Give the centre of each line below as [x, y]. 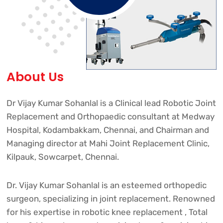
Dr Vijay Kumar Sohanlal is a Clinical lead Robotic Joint [111, 103]
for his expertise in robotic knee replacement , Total [107, 212]
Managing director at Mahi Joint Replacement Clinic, [108, 143]
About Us [35, 77]
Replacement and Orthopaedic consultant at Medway [110, 116]
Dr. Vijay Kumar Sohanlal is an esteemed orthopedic [106, 185]
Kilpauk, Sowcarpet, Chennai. [62, 157]
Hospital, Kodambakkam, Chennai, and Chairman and [108, 130]
